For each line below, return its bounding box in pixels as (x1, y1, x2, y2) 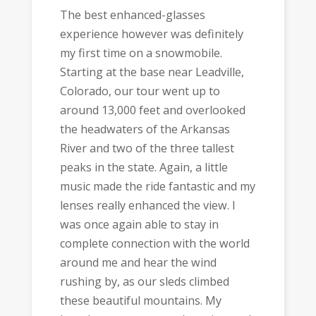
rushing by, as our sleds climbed (59, 273, 229, 289)
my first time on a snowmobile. (59, 44, 222, 61)
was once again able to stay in (59, 216, 219, 232)
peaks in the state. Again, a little (59, 159, 228, 175)
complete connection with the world (59, 235, 250, 251)
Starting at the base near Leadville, (59, 63, 244, 80)
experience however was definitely (59, 25, 243, 42)
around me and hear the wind (59, 254, 217, 270)
